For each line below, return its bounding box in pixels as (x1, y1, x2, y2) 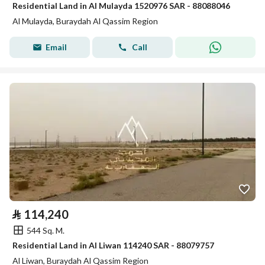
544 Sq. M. (27, 225, 64, 235)
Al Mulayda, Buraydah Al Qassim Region (12, 16, 158, 26)
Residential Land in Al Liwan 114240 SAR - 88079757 (12, 240, 214, 250)
